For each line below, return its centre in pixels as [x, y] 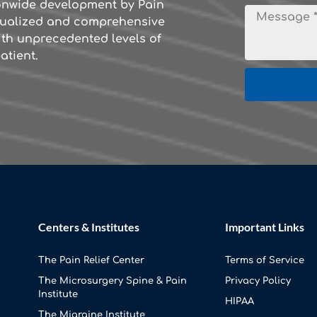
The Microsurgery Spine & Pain [113, 281]
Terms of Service [265, 261]
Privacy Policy [258, 281]
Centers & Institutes [89, 227]
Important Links [265, 227]
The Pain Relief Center [91, 261]
